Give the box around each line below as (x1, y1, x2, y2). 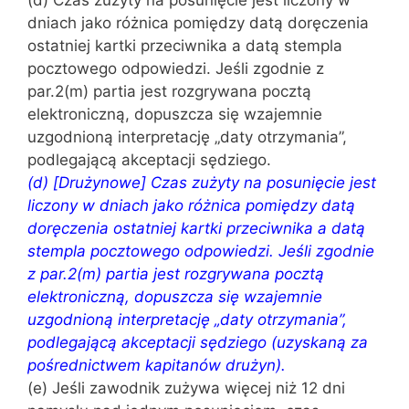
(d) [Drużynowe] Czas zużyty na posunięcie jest (27, 173, 376, 192)
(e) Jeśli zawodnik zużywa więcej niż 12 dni (27, 379, 345, 397)
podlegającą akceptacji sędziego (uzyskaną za (27, 333, 368, 351)
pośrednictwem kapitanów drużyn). (27, 356, 286, 374)
